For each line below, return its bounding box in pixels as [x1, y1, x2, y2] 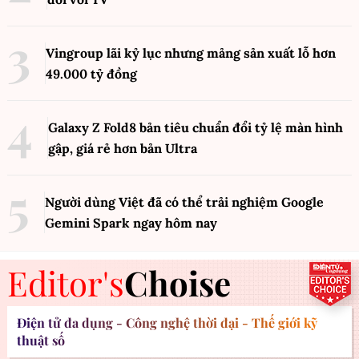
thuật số [17, 332, 65, 349]
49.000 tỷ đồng [46, 66, 137, 82]
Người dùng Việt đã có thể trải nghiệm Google [45, 194, 324, 210]
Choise [124, 260, 231, 305]
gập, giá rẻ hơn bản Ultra [48, 140, 197, 156]
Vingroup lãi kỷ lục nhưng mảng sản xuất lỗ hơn [46, 45, 336, 61]
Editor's [7, 260, 124, 305]
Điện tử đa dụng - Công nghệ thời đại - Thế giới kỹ [17, 314, 317, 331]
